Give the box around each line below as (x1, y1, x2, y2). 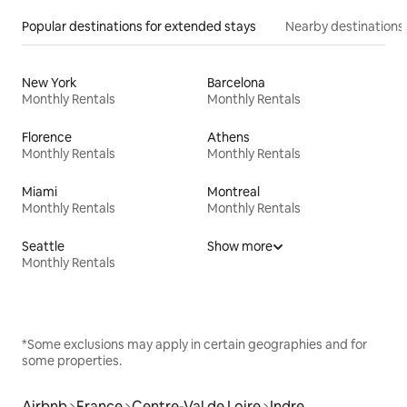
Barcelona (207, 74, 265, 91)
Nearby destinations (285, 17, 404, 35)
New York (22, 74, 77, 91)
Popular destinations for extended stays (22, 17, 256, 35)
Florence (22, 128, 72, 145)
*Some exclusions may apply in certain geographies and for (22, 335, 367, 352)
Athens (207, 128, 250, 145)
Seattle (22, 237, 65, 254)
